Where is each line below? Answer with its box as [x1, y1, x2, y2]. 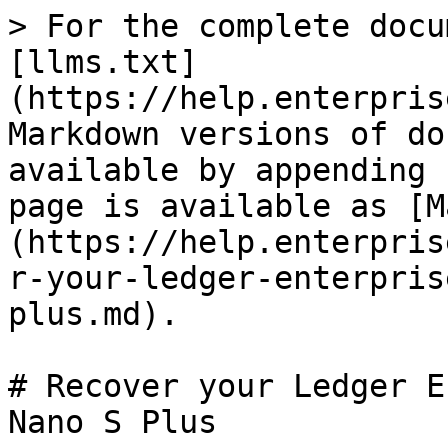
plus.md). [8, 296, 179, 332]
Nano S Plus [8, 404, 217, 440]
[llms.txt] [8, 44, 198, 80]
